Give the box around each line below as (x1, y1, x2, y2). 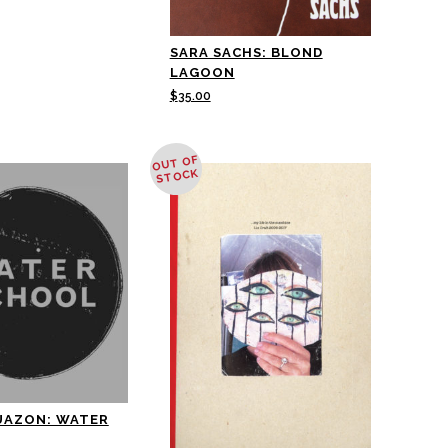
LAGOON (169, 65, 235, 81)
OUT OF (151, 153, 198, 175)
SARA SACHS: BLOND (169, 45, 323, 61)
